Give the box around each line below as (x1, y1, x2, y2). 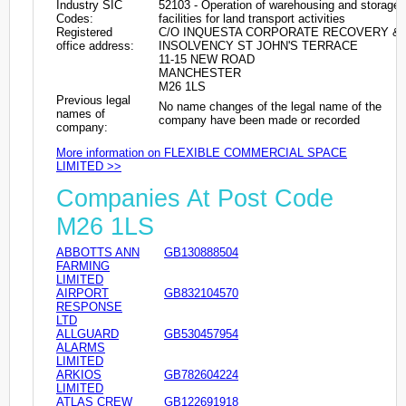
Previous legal (56, 92, 130, 107)
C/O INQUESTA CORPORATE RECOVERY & (159, 24, 401, 39)
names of (56, 106, 105, 121)
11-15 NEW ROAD (159, 52, 255, 66)
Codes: (56, 11, 93, 25)
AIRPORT (56, 286, 109, 301)
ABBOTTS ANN (56, 246, 140, 260)
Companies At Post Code (56, 185, 333, 213)
